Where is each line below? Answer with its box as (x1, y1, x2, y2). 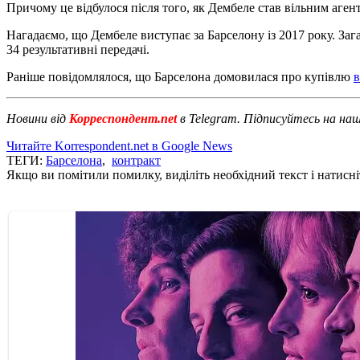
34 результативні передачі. (6, 42, 149, 56)
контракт (112, 153, 161, 167)
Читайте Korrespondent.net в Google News (6, 138, 232, 153)
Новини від (6, 111, 66, 125)
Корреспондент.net (66, 111, 180, 125)
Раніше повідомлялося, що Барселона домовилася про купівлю (6, 69, 354, 84)
